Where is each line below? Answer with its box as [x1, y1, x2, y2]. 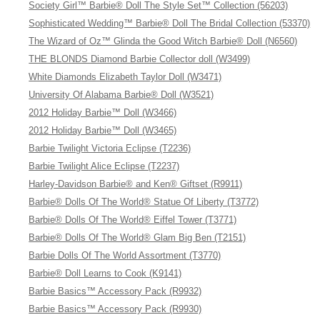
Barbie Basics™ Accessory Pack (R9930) [29, 304, 202, 314]
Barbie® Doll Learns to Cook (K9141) [29, 268, 182, 279]
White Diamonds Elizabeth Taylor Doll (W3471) [29, 71, 222, 82]
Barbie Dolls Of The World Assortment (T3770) [29, 250, 221, 261]
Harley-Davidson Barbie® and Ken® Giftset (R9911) [29, 179, 243, 189]
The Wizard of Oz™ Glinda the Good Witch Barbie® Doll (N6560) [29, 36, 298, 46]
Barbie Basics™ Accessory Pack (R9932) [29, 286, 202, 296]
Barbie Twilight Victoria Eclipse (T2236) [29, 143, 191, 154]
